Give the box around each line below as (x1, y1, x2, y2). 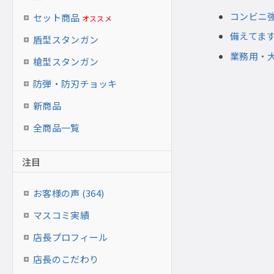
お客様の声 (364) (33, 187, 105, 199)
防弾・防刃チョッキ (33, 77, 117, 90)
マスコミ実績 (33, 209, 89, 221)
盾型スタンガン (33, 33, 99, 46)
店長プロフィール (33, 231, 108, 243)
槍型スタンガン (33, 55, 99, 68)
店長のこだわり (33, 253, 99, 265)
